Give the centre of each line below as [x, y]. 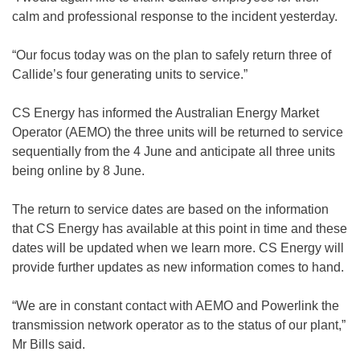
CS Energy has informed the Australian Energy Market [166, 113]
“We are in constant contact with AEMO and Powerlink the [176, 306]
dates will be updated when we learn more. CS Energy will [178, 248]
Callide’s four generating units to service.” [130, 74]
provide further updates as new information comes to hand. [178, 267]
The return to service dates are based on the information [170, 209]
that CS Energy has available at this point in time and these [180, 229]
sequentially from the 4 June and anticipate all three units [174, 151]
